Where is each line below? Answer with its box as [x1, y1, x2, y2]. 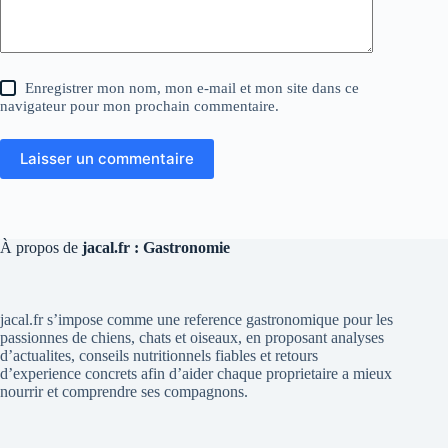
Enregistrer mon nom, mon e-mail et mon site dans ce [25, 79, 360, 96]
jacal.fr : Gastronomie [82, 238, 230, 256]
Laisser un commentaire [20, 149, 194, 169]
